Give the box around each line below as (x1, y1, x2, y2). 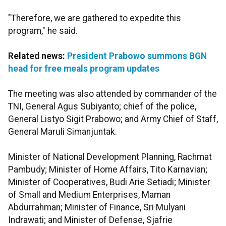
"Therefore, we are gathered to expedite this (8, 13, 181, 24)
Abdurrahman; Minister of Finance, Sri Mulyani (8, 202, 186, 213)
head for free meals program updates (8, 64, 159, 74)
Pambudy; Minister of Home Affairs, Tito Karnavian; (8, 164, 207, 175)
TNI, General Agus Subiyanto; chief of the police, (8, 101, 196, 112)
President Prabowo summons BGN (67, 51, 207, 62)
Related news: (8, 51, 67, 62)
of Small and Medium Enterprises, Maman (8, 190, 171, 200)
